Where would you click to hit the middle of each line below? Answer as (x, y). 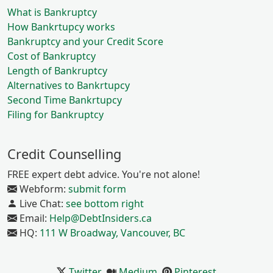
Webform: (43, 189)
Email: (33, 218)
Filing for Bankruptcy (55, 115)
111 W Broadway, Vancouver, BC (112, 233)
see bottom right (105, 204)
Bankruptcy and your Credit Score (85, 41)
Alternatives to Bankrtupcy (69, 85)
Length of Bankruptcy (57, 71)
